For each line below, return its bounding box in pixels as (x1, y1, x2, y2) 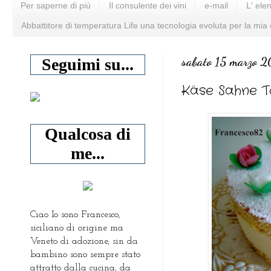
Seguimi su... (42, 54, 134, 74)
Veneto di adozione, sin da (30, 236, 138, 246)
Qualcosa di (45, 124, 131, 143)
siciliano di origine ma (30, 223, 123, 233)
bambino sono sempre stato (30, 249, 140, 260)
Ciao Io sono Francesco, (30, 209, 120, 220)
